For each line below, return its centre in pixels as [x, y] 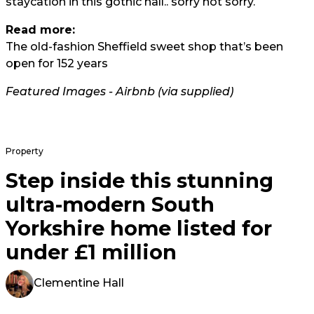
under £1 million [91, 252]
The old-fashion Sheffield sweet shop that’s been [144, 47]
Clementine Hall [79, 283]
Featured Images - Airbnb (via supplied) [120, 92]
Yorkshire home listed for [139, 228]
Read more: [40, 30]
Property [25, 151]
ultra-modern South [110, 205]
